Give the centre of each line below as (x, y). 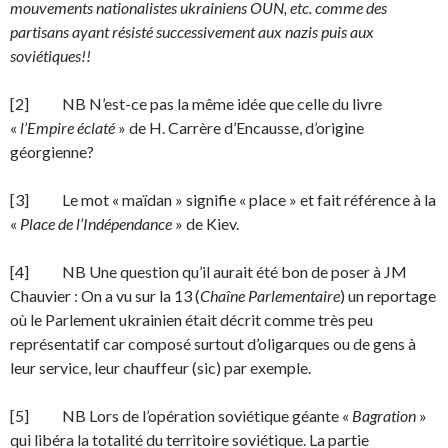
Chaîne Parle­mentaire (270, 295)
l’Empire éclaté (67, 127)
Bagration (384, 415)
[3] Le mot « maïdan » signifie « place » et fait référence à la (223, 199)
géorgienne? (52, 151)
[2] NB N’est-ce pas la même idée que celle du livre (196, 103)
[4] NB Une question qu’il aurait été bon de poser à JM (208, 271)
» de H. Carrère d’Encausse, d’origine (239, 127)
